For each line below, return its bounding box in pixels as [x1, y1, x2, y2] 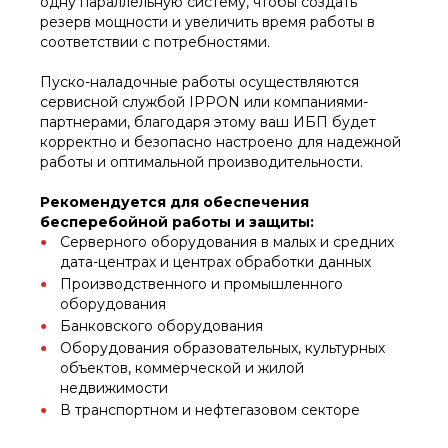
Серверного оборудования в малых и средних [60, 232, 394, 251]
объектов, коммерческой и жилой [60, 358, 304, 377]
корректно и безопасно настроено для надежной [40, 132, 401, 151]
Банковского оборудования [60, 316, 263, 335]
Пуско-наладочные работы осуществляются [40, 72, 359, 91]
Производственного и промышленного [60, 274, 343, 293]
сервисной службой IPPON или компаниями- [40, 92, 368, 111]
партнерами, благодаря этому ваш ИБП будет [40, 112, 376, 131]
